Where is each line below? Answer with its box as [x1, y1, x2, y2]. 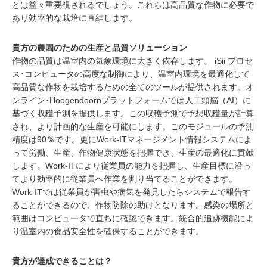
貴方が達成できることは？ [12, 256, 112, 266]
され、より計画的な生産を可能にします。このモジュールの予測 [12, 122, 254, 131]
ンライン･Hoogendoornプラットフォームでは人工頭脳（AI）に [12, 95, 251, 105]
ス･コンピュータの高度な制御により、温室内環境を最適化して [12, 69, 250, 79]
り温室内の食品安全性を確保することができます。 [12, 226, 204, 236]
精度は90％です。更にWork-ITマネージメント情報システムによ [12, 135, 252, 144]
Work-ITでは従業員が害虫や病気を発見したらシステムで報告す [12, 187, 251, 197]
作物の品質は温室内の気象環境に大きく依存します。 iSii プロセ [12, 56, 253, 66]
